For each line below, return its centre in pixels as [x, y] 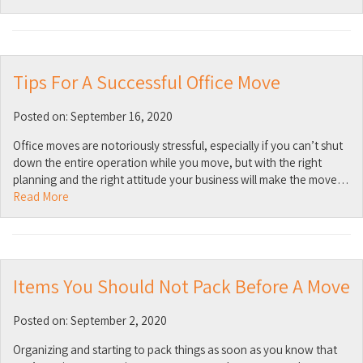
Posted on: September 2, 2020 [90, 320]
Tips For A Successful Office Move [147, 82]
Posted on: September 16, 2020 [93, 116]
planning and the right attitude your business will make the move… [181, 179]
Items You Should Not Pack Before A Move [181, 286]
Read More [41, 196]
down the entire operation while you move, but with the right [167, 162]
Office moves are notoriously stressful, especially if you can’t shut [178, 145]
